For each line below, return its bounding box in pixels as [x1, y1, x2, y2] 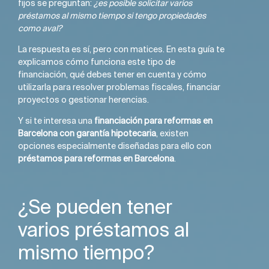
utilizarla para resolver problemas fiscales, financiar [18, 82, 220, 92]
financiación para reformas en [94, 116, 213, 126]
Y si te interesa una [18, 116, 94, 126]
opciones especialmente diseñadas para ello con [18, 141, 211, 151]
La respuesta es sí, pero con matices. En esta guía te [18, 44, 225, 54]
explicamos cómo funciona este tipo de [18, 56, 175, 67]
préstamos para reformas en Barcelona [18, 154, 174, 164]
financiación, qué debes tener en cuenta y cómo [18, 69, 207, 79]
